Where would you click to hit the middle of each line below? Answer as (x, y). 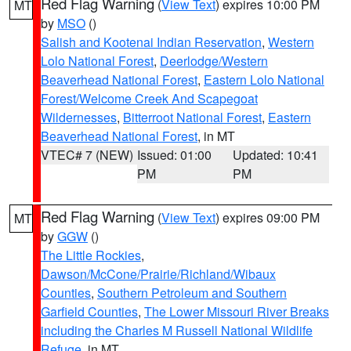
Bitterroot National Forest (192, 117)
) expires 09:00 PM (268, 217)
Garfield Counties (89, 311)
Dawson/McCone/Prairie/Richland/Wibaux (158, 274)
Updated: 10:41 (276, 155)
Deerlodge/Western (214, 61)
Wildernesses (79, 117)
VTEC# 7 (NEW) (87, 155)
